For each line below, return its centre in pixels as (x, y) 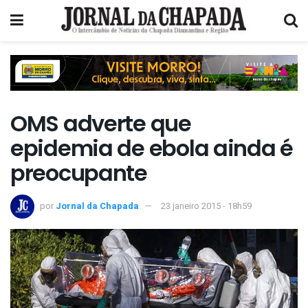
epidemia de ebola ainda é (152, 148)
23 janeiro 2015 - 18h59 (206, 206)
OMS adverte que (101, 124)
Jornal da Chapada (97, 206)
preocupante (79, 173)
